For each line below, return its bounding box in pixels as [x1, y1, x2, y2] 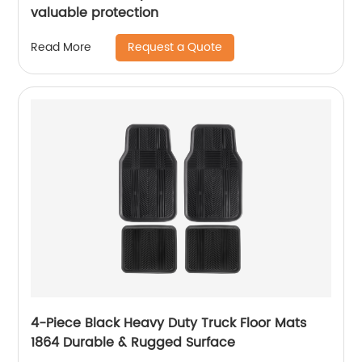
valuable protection [31, 2, 159, 23]
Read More [31, 38, 92, 57]
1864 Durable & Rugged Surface [31, 331, 236, 353]
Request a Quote [128, 37, 223, 57]
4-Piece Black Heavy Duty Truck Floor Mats [31, 312, 307, 334]
